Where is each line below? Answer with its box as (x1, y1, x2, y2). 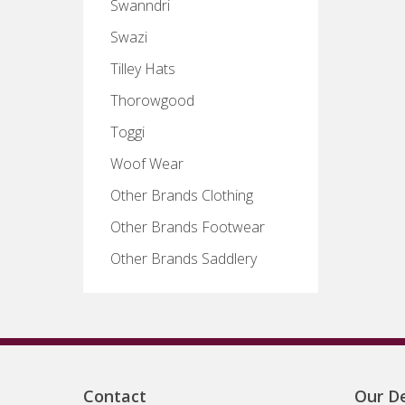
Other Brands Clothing (110, 185, 253, 205)
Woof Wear (110, 154, 184, 174)
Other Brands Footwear (110, 217, 265, 237)
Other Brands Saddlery (110, 249, 257, 268)
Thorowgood (110, 90, 194, 110)
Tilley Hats (110, 59, 175, 79)
